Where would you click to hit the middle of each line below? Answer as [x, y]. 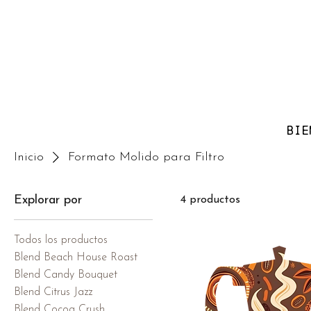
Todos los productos [61, 240]
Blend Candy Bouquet [66, 275]
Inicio [29, 157]
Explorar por [48, 200]
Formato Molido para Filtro [146, 157]
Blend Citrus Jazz [53, 292]
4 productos [210, 200]
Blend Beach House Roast [76, 257]
